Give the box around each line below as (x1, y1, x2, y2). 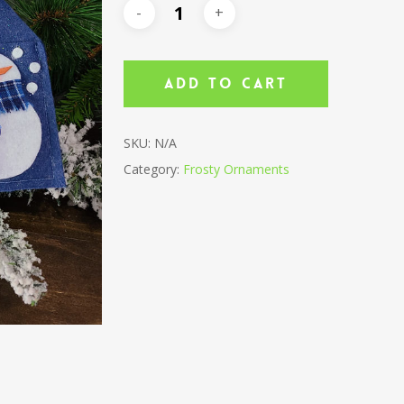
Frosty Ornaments (182, 161, 289, 178)
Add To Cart (163, 74, 288, 93)
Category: (123, 161, 183, 178)
